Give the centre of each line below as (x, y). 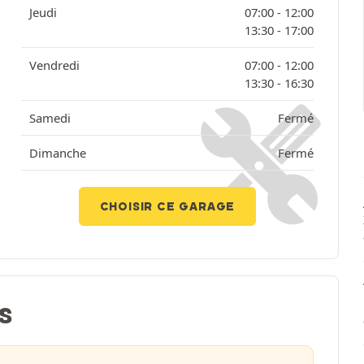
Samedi (50, 118)
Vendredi (54, 65)
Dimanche (57, 153)
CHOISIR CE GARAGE (167, 206)
